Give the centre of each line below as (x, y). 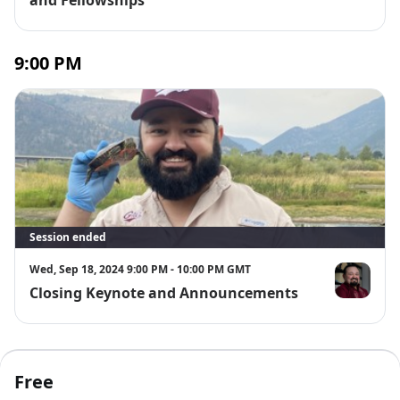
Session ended (68, 237)
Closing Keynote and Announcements (164, 292)
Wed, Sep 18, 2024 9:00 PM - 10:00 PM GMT (140, 269)
